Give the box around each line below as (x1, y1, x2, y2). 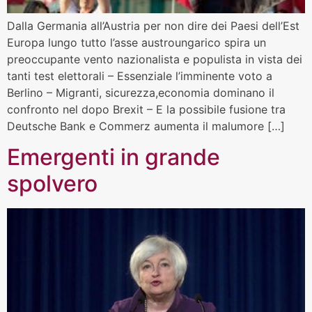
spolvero (7, 170, 97, 198)
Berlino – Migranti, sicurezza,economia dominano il (7, 86, 274, 100)
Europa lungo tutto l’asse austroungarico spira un (7, 36, 266, 50)
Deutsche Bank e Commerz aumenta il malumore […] (7, 119, 285, 134)
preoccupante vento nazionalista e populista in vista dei (7, 52, 302, 67)
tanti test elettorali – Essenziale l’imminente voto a (7, 69, 272, 84)
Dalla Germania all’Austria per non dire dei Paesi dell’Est (7, 19, 299, 33)
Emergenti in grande (7, 143, 220, 171)
